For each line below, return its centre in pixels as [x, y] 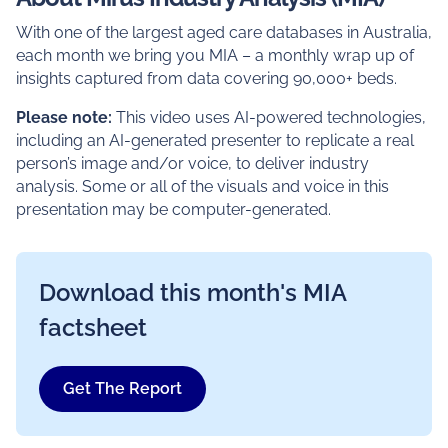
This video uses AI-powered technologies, [270, 117]
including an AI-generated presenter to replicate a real [214, 140]
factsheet [93, 327]
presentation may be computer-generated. [173, 209]
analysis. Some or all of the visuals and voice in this [202, 186]
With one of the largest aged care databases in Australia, [223, 33]
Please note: [65, 117]
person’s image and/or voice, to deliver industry [192, 163]
